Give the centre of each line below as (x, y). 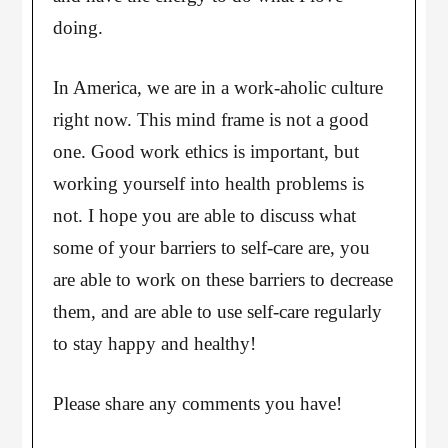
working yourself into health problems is (209, 183)
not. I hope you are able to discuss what (205, 215)
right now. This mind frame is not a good (211, 119)
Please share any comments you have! (198, 403)
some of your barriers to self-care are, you (212, 247)
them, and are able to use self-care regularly (218, 311)
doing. (78, 27)
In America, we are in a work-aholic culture (218, 87)
